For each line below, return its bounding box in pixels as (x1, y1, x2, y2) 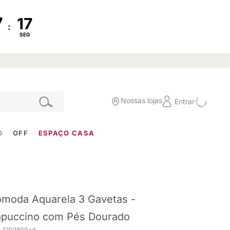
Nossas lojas (121, 96, 162, 105)
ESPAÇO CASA (38, 128, 95, 137)
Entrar (175, 97, 195, 106)
